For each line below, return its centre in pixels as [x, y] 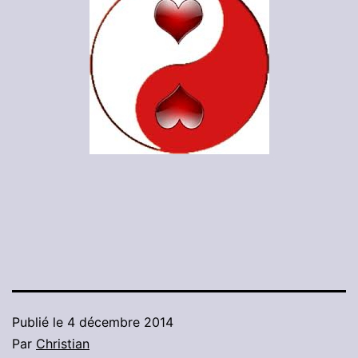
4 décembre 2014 [120, 322]
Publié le [40, 322]
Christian [63, 344]
